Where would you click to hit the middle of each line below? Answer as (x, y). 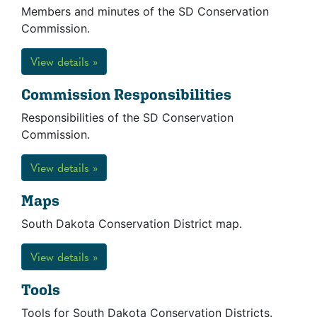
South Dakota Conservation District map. (132, 224)
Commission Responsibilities (126, 94)
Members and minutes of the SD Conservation (145, 11)
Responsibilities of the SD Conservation (127, 117)
